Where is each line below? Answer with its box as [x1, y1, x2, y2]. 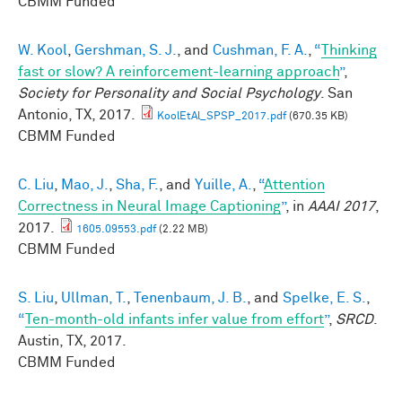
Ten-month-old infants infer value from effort [25, 312, 324, 328]
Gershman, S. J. [74, 43, 177, 58]
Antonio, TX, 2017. [18, 108, 135, 123]
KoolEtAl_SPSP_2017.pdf [157, 111, 286, 123]
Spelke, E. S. [283, 291, 366, 306]
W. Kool [18, 43, 67, 58]
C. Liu [18, 178, 54, 193]
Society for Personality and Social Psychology [18, 86, 320, 101]
